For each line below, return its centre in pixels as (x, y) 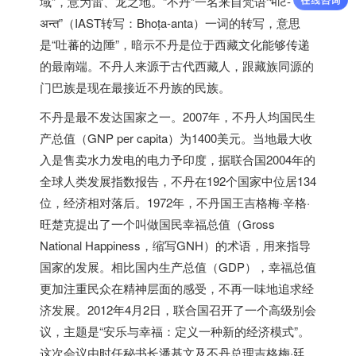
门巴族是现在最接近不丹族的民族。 (135, 87)
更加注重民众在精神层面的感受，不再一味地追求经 (177, 288)
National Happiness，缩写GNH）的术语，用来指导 (175, 245)
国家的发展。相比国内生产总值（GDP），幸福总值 (178, 267)
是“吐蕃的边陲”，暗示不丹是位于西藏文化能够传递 (175, 44)
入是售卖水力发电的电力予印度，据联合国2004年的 (178, 159)
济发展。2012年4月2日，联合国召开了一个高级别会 (178, 310)
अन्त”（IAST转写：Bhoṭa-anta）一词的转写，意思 (170, 23)
